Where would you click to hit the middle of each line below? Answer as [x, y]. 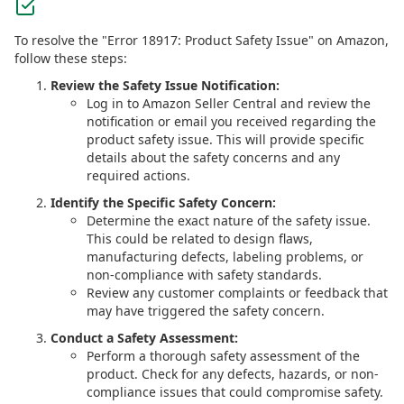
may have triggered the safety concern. [206, 311]
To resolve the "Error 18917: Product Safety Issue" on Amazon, [202, 40]
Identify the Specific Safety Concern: [163, 202]
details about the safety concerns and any [213, 157]
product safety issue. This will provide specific [225, 139]
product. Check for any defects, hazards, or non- [233, 374]
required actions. [138, 175]
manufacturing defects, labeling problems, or [225, 257]
